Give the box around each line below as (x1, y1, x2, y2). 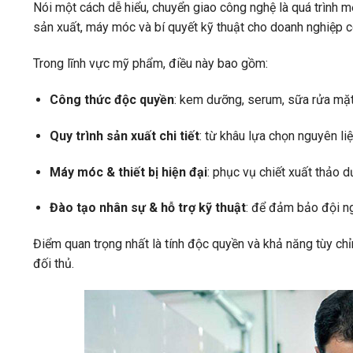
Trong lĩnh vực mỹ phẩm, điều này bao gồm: (33, 56, 268, 72)
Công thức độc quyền (49, 92, 174, 108)
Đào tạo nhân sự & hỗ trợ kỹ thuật (49, 200, 246, 216)
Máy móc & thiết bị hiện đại (49, 164, 207, 180)
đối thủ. (33, 256, 74, 272)
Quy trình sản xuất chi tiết (49, 128, 199, 143)
